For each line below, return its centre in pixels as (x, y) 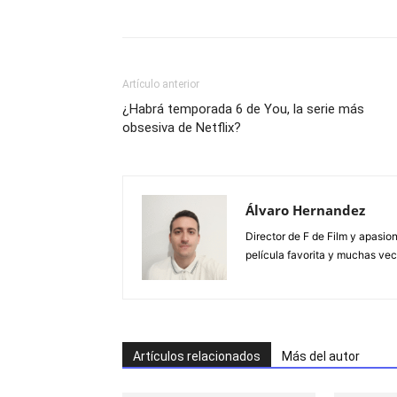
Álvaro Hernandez (305, 210)
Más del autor (321, 356)
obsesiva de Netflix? (182, 127)
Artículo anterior (161, 84)
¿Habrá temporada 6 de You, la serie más (243, 109)
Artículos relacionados (197, 356)
